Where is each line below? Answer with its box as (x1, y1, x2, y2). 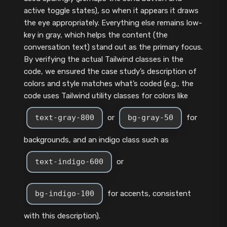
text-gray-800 (34, 112, 94, 122)
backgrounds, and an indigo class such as (23, 135, 169, 144)
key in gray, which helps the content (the (23, 30, 168, 40)
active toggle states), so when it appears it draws (23, 6, 199, 15)
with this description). (23, 211, 100, 220)
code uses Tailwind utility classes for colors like (23, 91, 188, 100)
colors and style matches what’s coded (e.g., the (23, 79, 194, 88)
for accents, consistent (105, 188, 191, 198)
